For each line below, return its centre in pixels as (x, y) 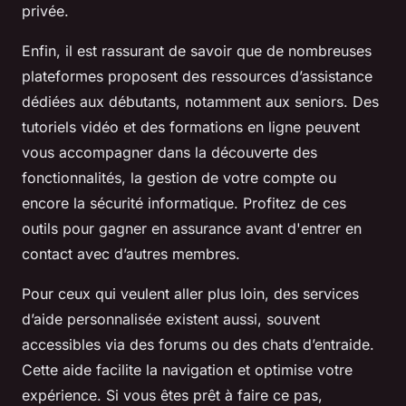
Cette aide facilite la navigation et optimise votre (187, 370)
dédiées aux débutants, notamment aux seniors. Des (200, 101)
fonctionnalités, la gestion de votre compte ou (179, 178)
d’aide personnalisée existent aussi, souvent (171, 319)
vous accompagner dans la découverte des (169, 152)
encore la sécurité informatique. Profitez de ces (184, 203)
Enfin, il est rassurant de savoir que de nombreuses (197, 51)
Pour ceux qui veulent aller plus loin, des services (190, 294)
